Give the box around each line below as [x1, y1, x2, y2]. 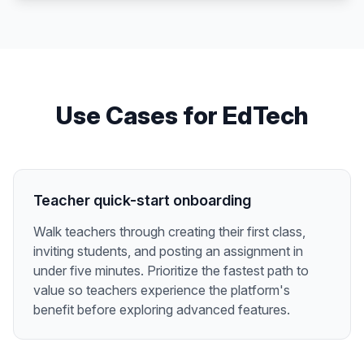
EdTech [222, 101, 309, 131]
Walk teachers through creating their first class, [33, 223, 305, 240]
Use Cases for [55, 101, 223, 131]
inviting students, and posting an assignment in [33, 243, 303, 260]
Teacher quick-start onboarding [33, 192, 251, 210]
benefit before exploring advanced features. [33, 301, 290, 318]
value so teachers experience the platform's [33, 282, 290, 299]
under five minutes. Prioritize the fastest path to [33, 262, 309, 279]
